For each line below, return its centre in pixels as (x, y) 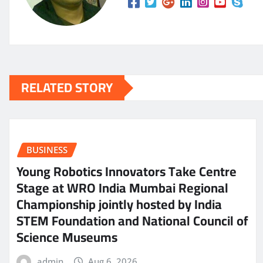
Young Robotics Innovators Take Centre (127, 171)
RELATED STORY (67, 88)
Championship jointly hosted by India (119, 204)
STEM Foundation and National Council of (132, 220)
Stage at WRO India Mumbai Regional (122, 188)
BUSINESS (47, 150)
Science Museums (67, 237)
